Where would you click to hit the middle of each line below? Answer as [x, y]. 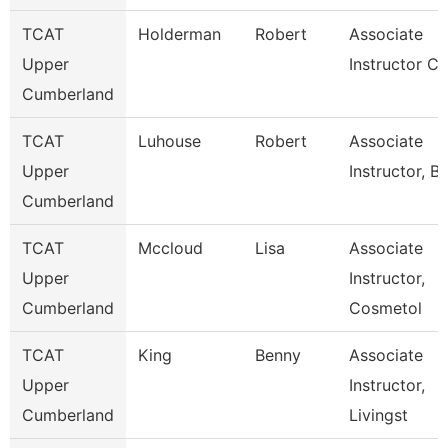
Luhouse [169, 141]
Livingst [378, 415]
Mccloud [170, 248]
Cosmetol [385, 308]
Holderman [179, 34]
